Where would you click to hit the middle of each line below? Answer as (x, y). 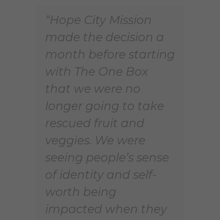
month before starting (110, 54)
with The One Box (96, 71)
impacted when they (106, 209)
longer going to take (105, 106)
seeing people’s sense (107, 157)
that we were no (93, 88)
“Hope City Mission (98, 20)
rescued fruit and (95, 123)
